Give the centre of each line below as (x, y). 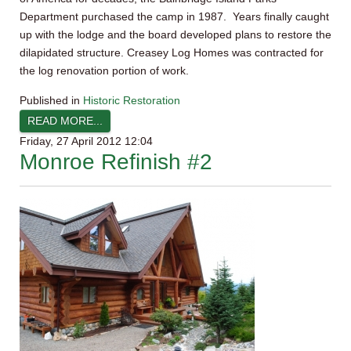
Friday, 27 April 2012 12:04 (86, 141)
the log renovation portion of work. (106, 71)
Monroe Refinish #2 (116, 162)
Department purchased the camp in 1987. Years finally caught (174, 16)
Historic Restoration (132, 100)
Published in (50, 100)
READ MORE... (65, 121)
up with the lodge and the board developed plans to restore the (175, 34)
